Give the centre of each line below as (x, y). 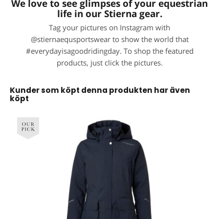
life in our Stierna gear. (109, 14)
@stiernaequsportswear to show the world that (109, 40)
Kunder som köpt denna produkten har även (100, 90)
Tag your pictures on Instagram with (109, 28)
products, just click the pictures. (109, 63)
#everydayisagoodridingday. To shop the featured (109, 51)
